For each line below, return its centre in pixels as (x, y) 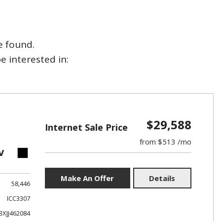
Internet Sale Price (86, 127)
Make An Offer (88, 178)
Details (162, 178)
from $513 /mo (165, 142)
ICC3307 (18, 198)
